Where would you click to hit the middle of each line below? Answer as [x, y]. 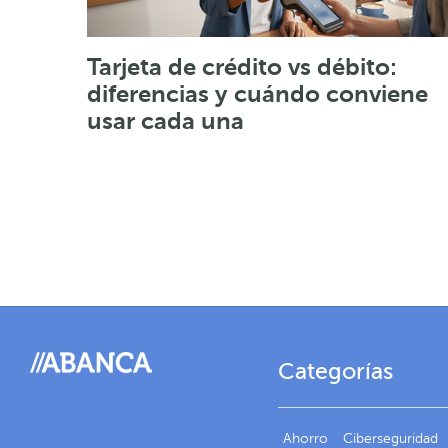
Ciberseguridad [390, 438]
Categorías [335, 370]
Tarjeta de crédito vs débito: [242, 66]
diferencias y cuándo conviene [257, 93]
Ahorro [305, 438]
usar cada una [165, 120]
